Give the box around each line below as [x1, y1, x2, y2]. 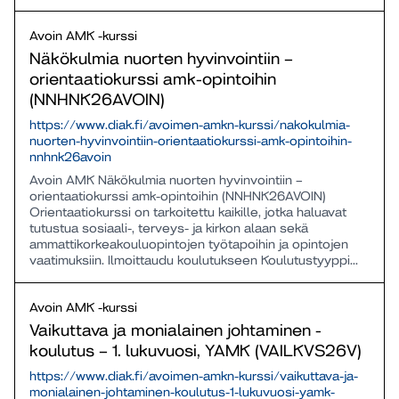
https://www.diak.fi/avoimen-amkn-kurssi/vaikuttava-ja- [29, 369, 358, 383]
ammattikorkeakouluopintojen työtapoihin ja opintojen [29, 237, 348, 251]
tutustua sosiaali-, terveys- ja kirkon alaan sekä [29, 221, 308, 235]
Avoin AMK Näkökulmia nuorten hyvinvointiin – [29, 173, 303, 187]
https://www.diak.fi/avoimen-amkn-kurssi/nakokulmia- [29, 118, 350, 132]
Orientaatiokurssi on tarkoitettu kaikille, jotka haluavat [29, 205, 346, 219]
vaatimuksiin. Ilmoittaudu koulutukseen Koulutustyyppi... [29, 253, 358, 267]
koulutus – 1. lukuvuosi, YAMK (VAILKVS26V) [29, 341, 362, 360]
